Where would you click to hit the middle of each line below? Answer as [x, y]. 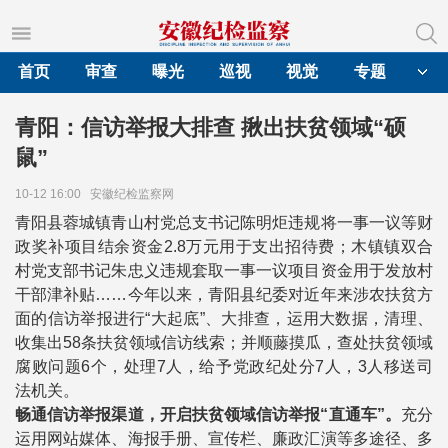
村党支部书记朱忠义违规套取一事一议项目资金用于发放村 [224, 270]
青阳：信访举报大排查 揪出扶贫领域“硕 [210, 127]
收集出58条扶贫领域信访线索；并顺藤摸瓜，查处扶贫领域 [224, 342]
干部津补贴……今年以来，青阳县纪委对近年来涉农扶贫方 [224, 294]
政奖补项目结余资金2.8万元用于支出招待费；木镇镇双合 [224, 246]
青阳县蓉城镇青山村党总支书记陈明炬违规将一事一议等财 [224, 222]
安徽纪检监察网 [135, 194]
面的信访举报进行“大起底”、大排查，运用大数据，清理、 [224, 318]
